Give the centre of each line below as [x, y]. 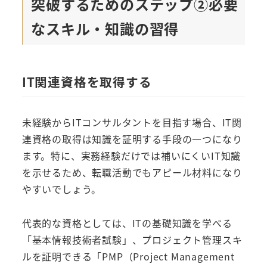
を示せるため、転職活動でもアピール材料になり [132, 173]
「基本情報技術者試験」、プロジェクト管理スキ [132, 240]
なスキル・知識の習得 [105, 29]
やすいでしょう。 [62, 189]
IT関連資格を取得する [87, 81]
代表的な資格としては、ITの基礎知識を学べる [127, 223]
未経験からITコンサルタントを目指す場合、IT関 [132, 122]
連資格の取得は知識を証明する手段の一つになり [132, 139]
